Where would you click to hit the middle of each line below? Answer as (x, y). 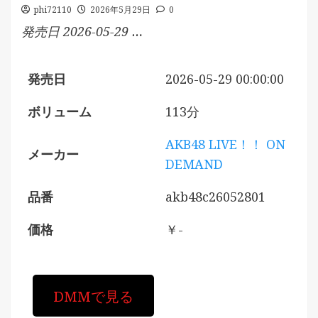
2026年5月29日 (120, 10)
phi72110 (53, 10)
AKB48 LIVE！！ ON (225, 144)
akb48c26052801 (215, 197)
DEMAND (194, 164)
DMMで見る (93, 295)
